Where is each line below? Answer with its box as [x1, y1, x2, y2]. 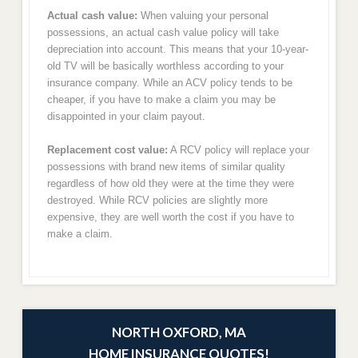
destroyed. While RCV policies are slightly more [46, 194, 268, 207]
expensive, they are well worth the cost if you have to [46, 211, 294, 224]
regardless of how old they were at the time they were [46, 177, 294, 190]
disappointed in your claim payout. [46, 109, 205, 122]
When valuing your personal [137, 9, 268, 22]
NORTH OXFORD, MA [112, 323, 246, 340]
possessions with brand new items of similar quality [46, 161, 285, 173]
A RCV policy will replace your [167, 144, 309, 157]
